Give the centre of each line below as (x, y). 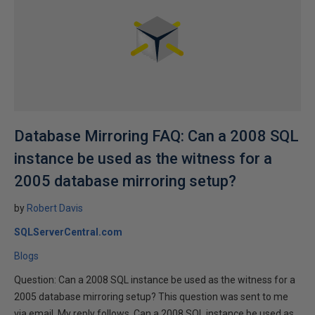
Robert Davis (55, 208)
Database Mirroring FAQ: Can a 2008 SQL (156, 136)
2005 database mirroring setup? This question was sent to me (151, 297)
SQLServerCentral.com (68, 232)
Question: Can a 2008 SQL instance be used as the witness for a (155, 280)
